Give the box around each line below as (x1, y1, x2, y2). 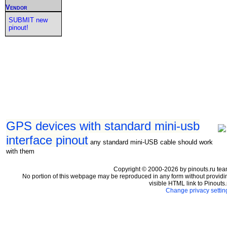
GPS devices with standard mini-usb (6, 119, 200, 133)
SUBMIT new (8, 16, 48, 24)
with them (6, 147, 34, 155)
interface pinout (6, 133, 88, 147)
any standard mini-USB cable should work (90, 138, 213, 146)
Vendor (6, 3, 27, 11)
